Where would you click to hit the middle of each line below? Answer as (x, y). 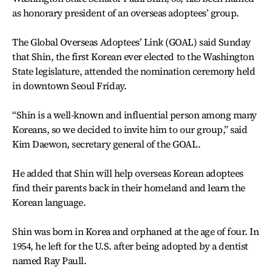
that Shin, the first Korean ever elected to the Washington (133, 56)
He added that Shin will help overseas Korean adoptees (128, 173)
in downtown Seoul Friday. (70, 86)
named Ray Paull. (49, 260)
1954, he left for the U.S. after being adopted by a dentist (130, 246)
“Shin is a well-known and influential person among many (134, 115)
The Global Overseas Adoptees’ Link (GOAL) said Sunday (131, 42)
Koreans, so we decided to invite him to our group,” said (130, 129)
